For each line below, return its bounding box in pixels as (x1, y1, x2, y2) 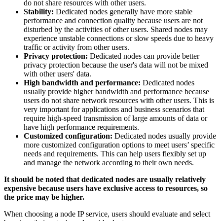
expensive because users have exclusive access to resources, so (4, 184, 208, 193)
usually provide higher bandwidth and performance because (24, 87, 209, 96)
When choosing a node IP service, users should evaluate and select (4, 210, 210, 219)
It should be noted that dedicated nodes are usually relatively (4, 175, 206, 184)
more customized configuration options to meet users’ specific (24, 141, 215, 149)
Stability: (24, 7, 54, 16)
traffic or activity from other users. (24, 43, 129, 52)
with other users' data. (24, 70, 91, 78)
